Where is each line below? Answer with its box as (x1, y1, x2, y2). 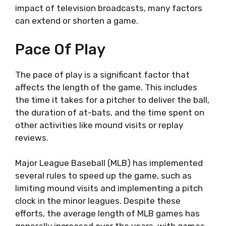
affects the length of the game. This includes (15, 82, 197, 92)
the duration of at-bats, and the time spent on (15, 107, 204, 118)
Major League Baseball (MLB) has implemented (15, 158, 203, 168)
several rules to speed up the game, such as (15, 171, 192, 181)
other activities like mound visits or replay (15, 120, 183, 130)
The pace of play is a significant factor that (15, 69, 190, 80)
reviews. (15, 132, 48, 143)
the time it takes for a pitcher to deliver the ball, (15, 94, 209, 105)
